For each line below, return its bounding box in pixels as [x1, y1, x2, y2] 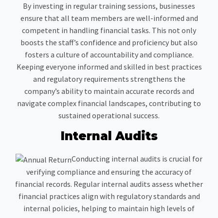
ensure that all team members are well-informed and [20, 13, 198, 23]
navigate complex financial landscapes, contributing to [17, 98, 201, 108]
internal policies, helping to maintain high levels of [23, 203, 195, 213]
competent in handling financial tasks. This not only [22, 25, 196, 35]
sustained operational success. [58, 110, 160, 120]
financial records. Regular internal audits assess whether [15, 179, 203, 189]
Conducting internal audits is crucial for [72, 153, 202, 163]
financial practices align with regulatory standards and [18, 191, 200, 201]
